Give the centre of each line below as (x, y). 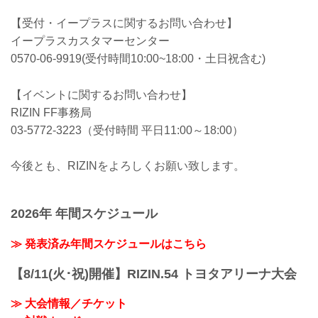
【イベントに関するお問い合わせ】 (102, 94)
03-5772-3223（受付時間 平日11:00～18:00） (127, 130)
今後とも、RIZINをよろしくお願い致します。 (128, 166)
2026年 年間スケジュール (84, 214)
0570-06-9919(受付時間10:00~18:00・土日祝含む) (138, 58)
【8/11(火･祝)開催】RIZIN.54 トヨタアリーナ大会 (154, 274)
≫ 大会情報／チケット (69, 304)
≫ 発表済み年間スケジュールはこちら (109, 243)
